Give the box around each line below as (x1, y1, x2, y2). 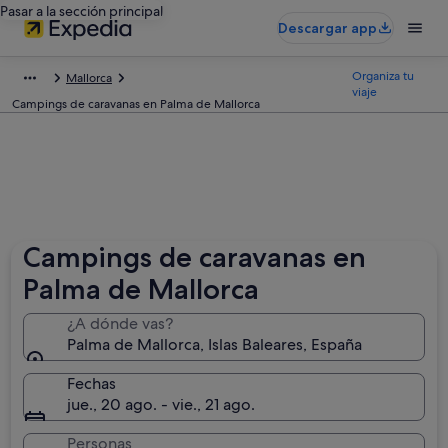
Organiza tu (352, 68, 415, 84)
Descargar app (278, 19, 377, 37)
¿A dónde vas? (67, 313, 174, 334)
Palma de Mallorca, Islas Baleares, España (67, 334, 363, 355)
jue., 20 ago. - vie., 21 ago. (67, 394, 256, 415)
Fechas (67, 373, 117, 394)
